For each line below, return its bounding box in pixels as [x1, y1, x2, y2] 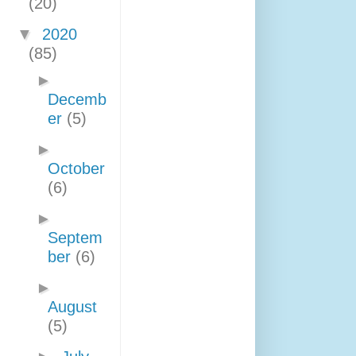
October [48, 160, 105, 177]
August [48, 298, 97, 315]
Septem [48, 229, 103, 246]
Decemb [48, 91, 106, 108]
